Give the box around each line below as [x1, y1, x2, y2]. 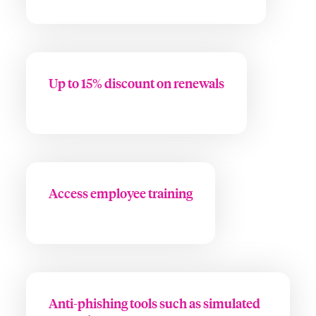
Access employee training [48, 184, 193, 202]
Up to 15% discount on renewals [48, 74, 224, 92]
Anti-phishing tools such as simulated [48, 294, 260, 312]
